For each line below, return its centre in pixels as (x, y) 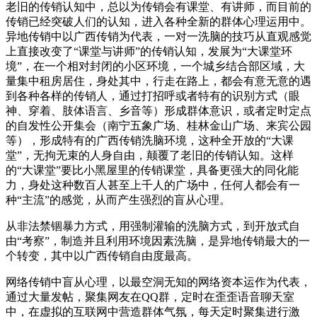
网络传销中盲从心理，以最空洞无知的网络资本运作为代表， (158, 282)
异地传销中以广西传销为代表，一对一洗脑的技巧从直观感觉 (158, 36)
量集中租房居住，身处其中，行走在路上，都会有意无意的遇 (158, 81)
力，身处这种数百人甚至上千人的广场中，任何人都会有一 (153, 185)
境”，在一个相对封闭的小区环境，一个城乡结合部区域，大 (155, 66)
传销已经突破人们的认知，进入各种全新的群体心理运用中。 (158, 21)
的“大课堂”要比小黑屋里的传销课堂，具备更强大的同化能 (152, 170)
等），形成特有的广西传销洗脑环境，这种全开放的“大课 (150, 140)
